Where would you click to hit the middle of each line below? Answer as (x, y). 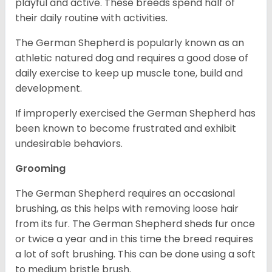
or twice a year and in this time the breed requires (134, 239)
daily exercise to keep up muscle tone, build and (129, 73)
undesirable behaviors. (69, 144)
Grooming (40, 169)
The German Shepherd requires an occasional (125, 194)
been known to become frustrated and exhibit (126, 129)
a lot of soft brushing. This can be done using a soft (135, 254)
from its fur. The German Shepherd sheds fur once (135, 224)
